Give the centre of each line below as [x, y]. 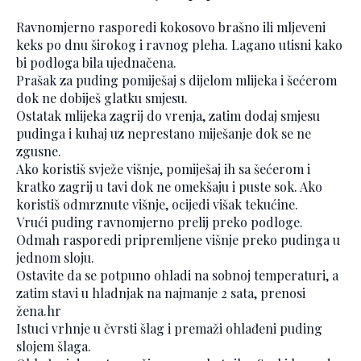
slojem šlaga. [54, 346]
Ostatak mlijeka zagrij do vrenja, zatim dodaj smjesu [168, 116]
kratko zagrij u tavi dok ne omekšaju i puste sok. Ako [169, 187]
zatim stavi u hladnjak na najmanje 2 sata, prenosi [161, 293]
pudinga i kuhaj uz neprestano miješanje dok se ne [164, 134]
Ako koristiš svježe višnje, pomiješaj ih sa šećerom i [163, 169]
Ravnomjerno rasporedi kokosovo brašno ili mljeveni [171, 27]
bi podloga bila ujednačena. [96, 63]
